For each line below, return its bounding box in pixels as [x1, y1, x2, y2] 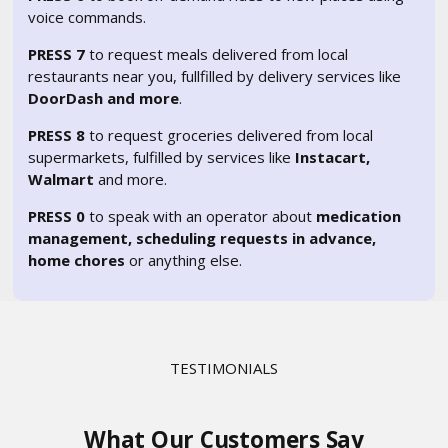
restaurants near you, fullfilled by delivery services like [28, 66, 402, 86]
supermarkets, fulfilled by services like [28, 147, 296, 167]
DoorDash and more [28, 88, 180, 108]
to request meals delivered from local [85, 44, 349, 64]
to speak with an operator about [85, 206, 317, 226]
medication [316, 206, 402, 226]
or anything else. [125, 250, 243, 270]
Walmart [28, 169, 95, 189]
